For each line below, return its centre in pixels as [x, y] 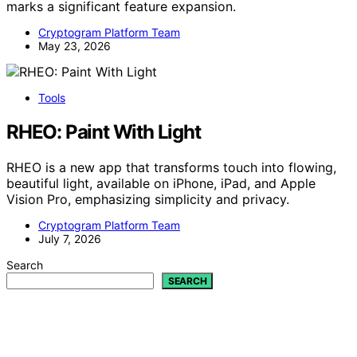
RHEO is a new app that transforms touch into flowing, [171, 167]
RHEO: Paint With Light [104, 131]
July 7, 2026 [70, 238]
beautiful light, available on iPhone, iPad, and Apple [161, 183]
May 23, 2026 [75, 45]
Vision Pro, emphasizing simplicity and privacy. [148, 199]
